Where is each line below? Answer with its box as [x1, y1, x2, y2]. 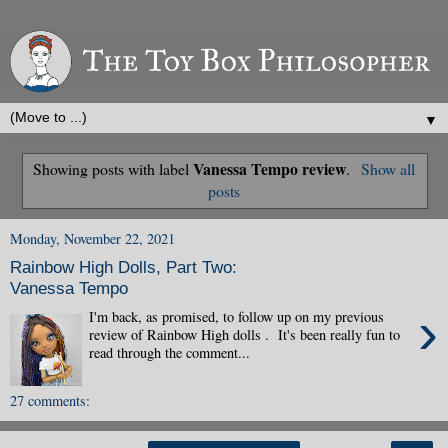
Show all [360, 157, 415, 179]
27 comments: [10, 390, 90, 410]
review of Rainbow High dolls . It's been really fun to [89, 324, 401, 344]
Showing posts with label [33, 157, 194, 179]
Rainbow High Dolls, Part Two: [10, 257, 237, 278]
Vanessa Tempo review [193, 156, 347, 180]
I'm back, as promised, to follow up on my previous [89, 306, 390, 326]
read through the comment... [89, 342, 251, 362]
